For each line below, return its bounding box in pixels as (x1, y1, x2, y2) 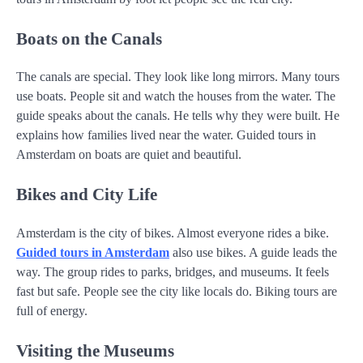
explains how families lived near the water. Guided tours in (16, 128, 316, 143)
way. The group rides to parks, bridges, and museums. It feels (16, 264, 329, 279)
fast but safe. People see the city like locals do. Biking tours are (16, 284, 337, 298)
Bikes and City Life (16, 185, 157, 204)
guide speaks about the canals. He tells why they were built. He (16, 109, 340, 123)
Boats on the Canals (16, 28, 162, 48)
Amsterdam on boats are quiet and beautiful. (16, 147, 241, 162)
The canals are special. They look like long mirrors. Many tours (16, 70, 340, 84)
